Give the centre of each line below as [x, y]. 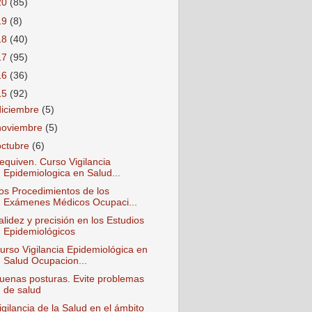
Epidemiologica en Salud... [62, 173]
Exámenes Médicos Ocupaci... [70, 202]
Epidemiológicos [39, 232]
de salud [22, 290]
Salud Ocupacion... [45, 261]
